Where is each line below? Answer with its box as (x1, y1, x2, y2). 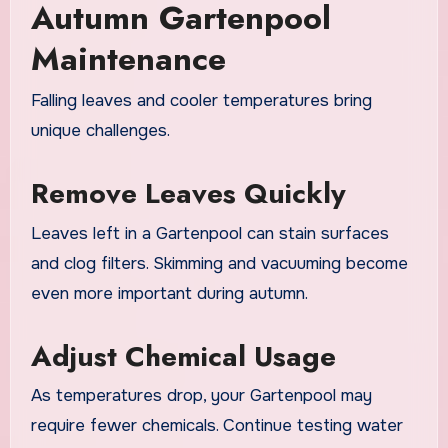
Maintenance (30, 35, 226, 82)
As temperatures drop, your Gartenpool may (30, 385, 372, 407)
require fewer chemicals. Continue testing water (30, 415, 403, 437)
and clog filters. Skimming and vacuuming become (30, 252, 408, 274)
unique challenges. (30, 120, 170, 142)
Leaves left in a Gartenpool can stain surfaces (30, 222, 389, 244)
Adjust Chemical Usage (30, 335, 336, 377)
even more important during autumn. (30, 282, 308, 304)
